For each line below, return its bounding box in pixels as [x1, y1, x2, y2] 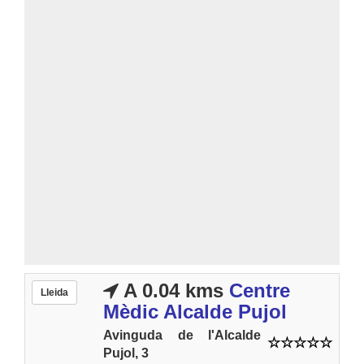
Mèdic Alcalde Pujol [103, 300, 287, 323]
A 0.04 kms [119, 279, 223, 301]
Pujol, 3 [103, 345, 149, 360]
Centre [229, 279, 290, 301]
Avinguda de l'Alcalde [103, 327, 261, 342]
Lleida [41, 286, 68, 298]
